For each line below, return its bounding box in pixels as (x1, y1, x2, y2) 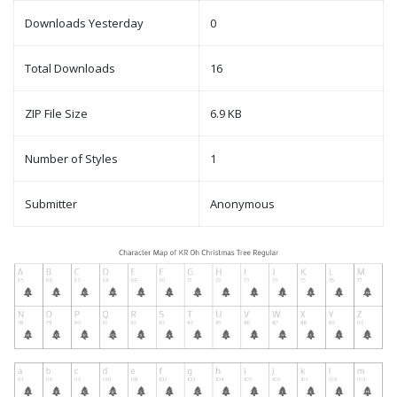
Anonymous (210, 196, 275, 213)
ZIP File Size (25, 105, 88, 122)
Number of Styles (25, 151, 118, 167)
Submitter (25, 196, 77, 213)
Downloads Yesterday (25, 15, 144, 32)
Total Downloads (25, 60, 115, 77)
